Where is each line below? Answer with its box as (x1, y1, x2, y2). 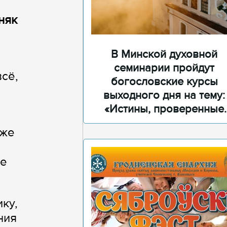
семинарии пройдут (114, 61, 214, 75)
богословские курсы (110, 75, 218, 89)
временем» (136, 116, 193, 130)
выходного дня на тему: (103, 89, 225, 102)
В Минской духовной (111, 48, 217, 61)
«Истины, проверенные (104, 102, 224, 116)
